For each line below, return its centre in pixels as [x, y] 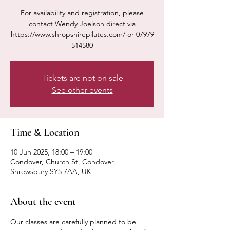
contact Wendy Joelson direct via [82, 24]
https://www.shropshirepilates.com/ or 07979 [82, 34]
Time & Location [45, 132]
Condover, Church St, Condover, [63, 162]
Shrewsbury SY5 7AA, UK [51, 171]
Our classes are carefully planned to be [74, 222]
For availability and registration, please [82, 13]
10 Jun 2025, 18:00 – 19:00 [51, 152]
